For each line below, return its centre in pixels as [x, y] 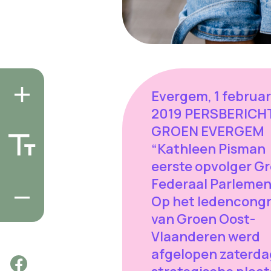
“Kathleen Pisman [208, 149]
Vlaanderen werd [205, 236]
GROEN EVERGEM [207, 131]
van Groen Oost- [203, 219]
